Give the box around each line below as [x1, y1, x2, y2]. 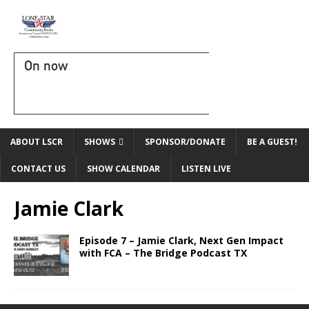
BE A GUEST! [247, 136, 297, 148]
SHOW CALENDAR [87, 163, 160, 175]
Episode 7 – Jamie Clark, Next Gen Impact [79, 234, 283, 247]
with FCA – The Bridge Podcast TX [79, 246, 247, 259]
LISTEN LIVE [181, 163, 231, 175]
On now [24, 57, 68, 74]
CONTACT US [11, 163, 66, 175]
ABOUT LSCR [10, 136, 63, 148]
